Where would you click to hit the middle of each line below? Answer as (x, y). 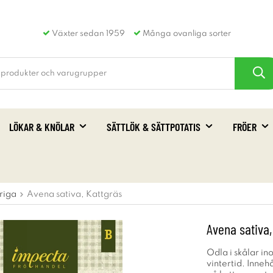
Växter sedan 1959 (87, 34)
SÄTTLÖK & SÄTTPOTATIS (154, 127)
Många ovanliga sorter (186, 34)
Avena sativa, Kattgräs (74, 194)
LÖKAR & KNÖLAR (42, 127)
